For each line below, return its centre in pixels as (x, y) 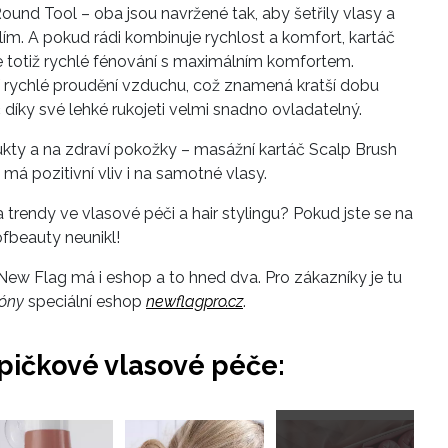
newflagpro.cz (194, 302)
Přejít (362, 421)
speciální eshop (87, 302)
